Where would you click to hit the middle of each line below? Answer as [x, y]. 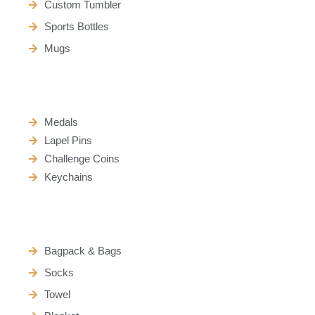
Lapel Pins [68, 140]
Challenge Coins [82, 159]
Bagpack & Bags [83, 251]
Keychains [68, 177]
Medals [61, 122]
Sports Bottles [76, 26]
